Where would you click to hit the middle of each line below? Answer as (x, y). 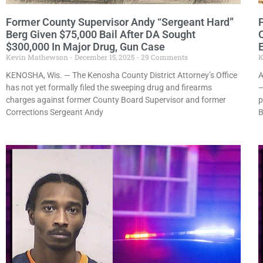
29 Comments (163, 57)
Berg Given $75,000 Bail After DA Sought (101, 34)
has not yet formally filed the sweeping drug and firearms (109, 87)
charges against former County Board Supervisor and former (116, 100)
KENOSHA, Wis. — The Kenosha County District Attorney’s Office (122, 75)
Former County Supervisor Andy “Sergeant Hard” (120, 22)
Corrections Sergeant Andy (55, 112)
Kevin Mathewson (38, 57)
